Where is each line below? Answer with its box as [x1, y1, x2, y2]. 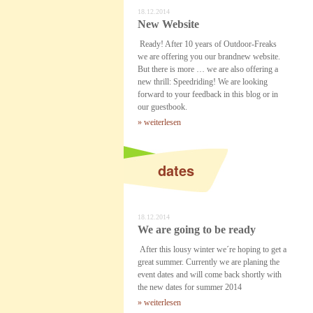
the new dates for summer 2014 [138, 282, 242, 292]
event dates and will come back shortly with [138, 270, 282, 279]
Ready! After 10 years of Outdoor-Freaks [138, 39, 277, 49]
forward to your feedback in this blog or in [138, 89, 278, 99]
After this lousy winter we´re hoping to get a [138, 245, 286, 254]
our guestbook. [138, 102, 187, 112]
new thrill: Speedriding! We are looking [138, 77, 268, 87]
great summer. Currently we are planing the [138, 257, 279, 267]
